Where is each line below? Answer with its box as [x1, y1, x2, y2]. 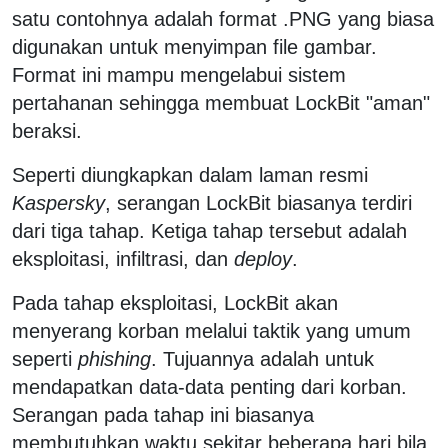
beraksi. [12, 119, 82, 142]
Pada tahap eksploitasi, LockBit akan [12, 291, 338, 314]
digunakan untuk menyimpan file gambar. [12, 35, 377, 58]
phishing [78, 347, 151, 370]
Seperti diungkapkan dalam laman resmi [12, 163, 368, 186]
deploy [234, 247, 292, 270]
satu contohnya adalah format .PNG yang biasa [12, 7, 434, 30]
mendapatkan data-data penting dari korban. [12, 375, 407, 398]
